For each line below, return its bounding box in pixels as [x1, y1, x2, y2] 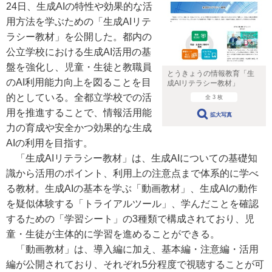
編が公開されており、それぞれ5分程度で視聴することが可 [6, 259, 264, 270]
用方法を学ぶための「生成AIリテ [6, 16, 151, 27]
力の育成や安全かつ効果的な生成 [6, 123, 152, 133]
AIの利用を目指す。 [6, 138, 93, 148]
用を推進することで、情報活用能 [6, 107, 152, 118]
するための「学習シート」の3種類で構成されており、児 [6, 214, 254, 224]
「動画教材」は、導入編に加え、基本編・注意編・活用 [6, 244, 259, 254]
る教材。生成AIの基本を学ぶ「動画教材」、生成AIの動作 [6, 183, 257, 194]
